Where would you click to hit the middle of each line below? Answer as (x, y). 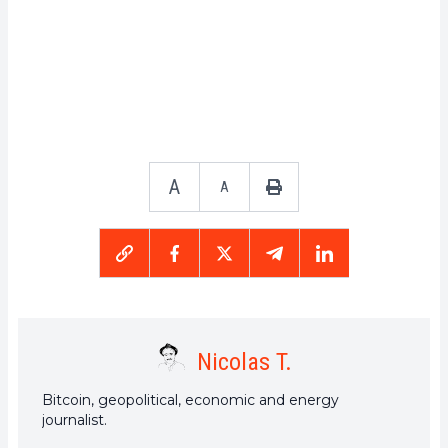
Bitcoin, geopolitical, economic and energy (190, 399)
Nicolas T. (244, 361)
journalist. (74, 419)
